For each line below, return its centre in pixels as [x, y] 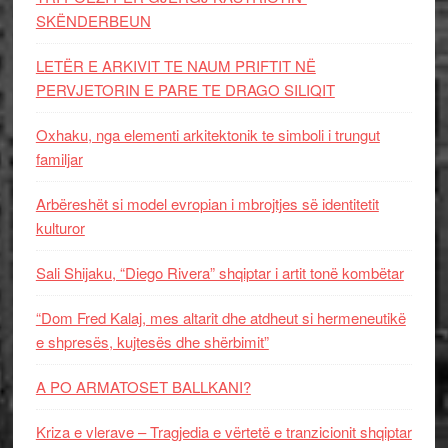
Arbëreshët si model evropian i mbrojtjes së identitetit [207, 203]
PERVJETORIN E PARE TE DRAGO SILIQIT [185, 89]
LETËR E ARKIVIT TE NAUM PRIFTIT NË [175, 65]
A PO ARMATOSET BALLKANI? [143, 386]
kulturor [60, 227]
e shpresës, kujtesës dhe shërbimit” [152, 341]
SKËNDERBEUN [93, 20]
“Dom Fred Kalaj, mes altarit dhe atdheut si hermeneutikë [220, 317]
